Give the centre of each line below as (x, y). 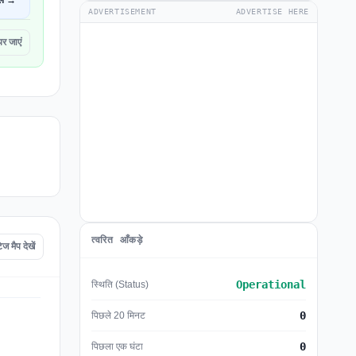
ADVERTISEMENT (122, 12)
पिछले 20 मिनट (118, 315)
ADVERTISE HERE (272, 12)
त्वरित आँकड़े (117, 240)
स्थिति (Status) (120, 284)
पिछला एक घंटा (117, 346)
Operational (271, 284)
